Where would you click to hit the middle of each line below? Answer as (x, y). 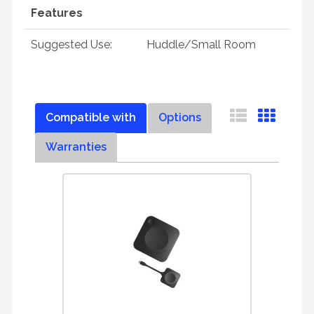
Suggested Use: (71, 45)
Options (180, 117)
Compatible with (91, 117)
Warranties (76, 147)
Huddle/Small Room (201, 45)
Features (57, 13)
